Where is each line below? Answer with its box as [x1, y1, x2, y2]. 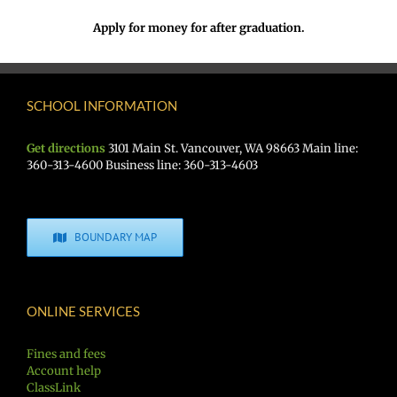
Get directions [27, 141, 105, 157]
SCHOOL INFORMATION [27, 97, 177, 114]
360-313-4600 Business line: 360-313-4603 [27, 158, 258, 174]
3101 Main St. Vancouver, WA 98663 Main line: [105, 141, 358, 157]
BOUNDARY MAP [74, 230, 158, 245]
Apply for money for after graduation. [92, 20, 305, 36]
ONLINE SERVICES [27, 303, 140, 320]
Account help [27, 363, 101, 379]
